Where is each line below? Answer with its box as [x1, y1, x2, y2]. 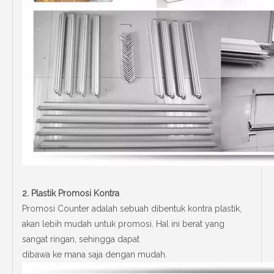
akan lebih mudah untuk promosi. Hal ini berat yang [22, 218, 224, 229]
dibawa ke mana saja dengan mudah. [22, 249, 167, 259]
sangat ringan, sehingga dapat [22, 234, 139, 244]
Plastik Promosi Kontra [31, 188, 119, 198]
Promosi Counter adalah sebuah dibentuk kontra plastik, [22, 203, 242, 213]
